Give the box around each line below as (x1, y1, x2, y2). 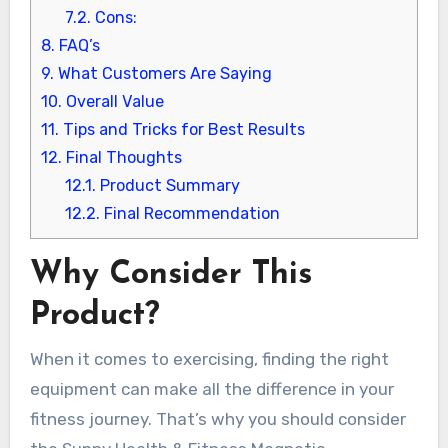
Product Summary (95, 176, 240, 196)
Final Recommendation (99, 204, 280, 224)
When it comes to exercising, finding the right (29, 348, 389, 369)
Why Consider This (29, 259, 312, 292)
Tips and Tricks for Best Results (58, 120, 305, 140)
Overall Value (61, 92, 164, 112)
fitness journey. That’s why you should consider (29, 408, 406, 429)
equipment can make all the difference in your (29, 378, 394, 399)
